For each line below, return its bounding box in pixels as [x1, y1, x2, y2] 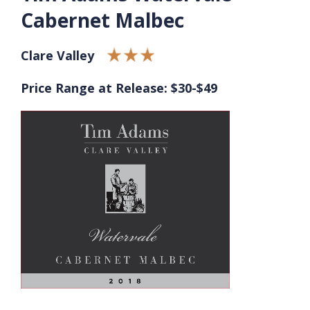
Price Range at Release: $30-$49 [21, 79, 217, 96]
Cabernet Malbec [21, 6, 184, 33]
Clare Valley [21, 46, 94, 64]
